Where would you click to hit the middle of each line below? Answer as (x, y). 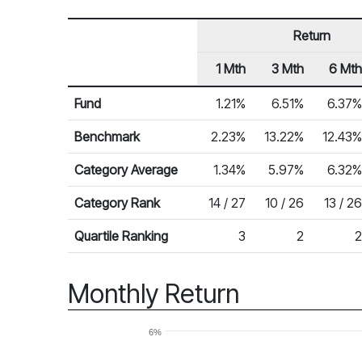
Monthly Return (154, 294)
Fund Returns (104, 95)
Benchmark (107, 137)
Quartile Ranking (121, 236)
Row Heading (112, 87)
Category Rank (117, 203)
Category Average (126, 170)
